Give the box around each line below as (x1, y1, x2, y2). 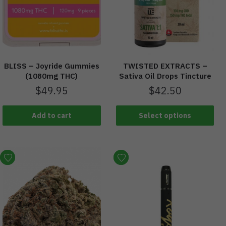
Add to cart (31, 110, 72, 120)
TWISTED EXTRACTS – (123, 61, 207, 71)
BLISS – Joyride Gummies (4, 61, 99, 71)
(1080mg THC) (25, 71, 78, 81)
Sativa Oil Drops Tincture (119, 71, 211, 81)
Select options (139, 110, 192, 120)
